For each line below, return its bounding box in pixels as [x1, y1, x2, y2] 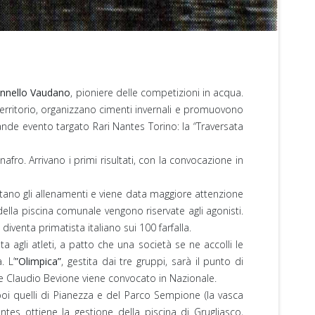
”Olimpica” [15, 254, 61, 268]
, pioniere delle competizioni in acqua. [70, 85, 244, 99]
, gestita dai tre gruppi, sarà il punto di [61, 254, 243, 268]
